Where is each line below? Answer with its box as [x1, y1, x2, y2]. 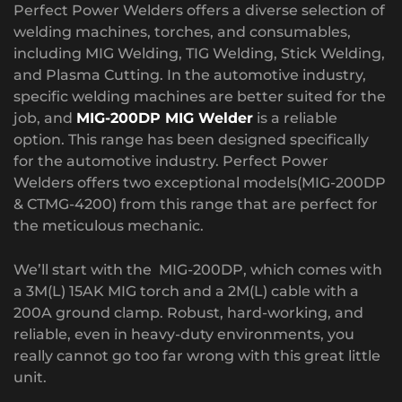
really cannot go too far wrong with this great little [13, 346, 380, 364]
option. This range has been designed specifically [13, 130, 369, 148]
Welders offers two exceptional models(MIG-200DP [13, 173, 386, 191]
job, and [13, 109, 76, 127]
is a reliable [253, 109, 337, 127]
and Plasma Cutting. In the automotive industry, [13, 66, 366, 83]
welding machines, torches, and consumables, [13, 22, 351, 40]
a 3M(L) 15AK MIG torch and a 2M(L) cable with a [13, 282, 359, 300]
